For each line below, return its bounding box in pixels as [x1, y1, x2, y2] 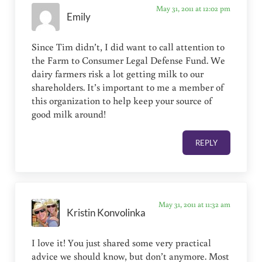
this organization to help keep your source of [32, 94, 212, 108]
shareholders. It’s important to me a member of [32, 81, 224, 94]
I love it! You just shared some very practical [32, 236, 212, 250]
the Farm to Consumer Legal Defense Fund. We [32, 54, 226, 67]
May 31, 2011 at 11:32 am [158, 199, 230, 210]
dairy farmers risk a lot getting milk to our [32, 67, 204, 81]
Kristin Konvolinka [67, 206, 146, 219]
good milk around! [32, 108, 106, 121]
